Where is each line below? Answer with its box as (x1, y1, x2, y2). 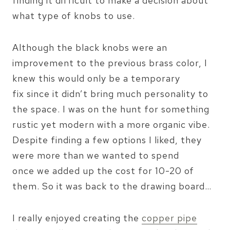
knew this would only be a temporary (12, 72, 180, 85)
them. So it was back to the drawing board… (12, 180, 212, 193)
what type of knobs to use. (12, 10, 135, 22)
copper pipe (142, 212, 197, 224)
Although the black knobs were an (12, 42, 167, 54)
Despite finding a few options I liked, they (12, 134, 202, 146)
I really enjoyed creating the (12, 212, 142, 224)
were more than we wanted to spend (12, 149, 179, 162)
